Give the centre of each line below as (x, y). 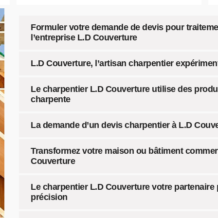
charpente (51, 99)
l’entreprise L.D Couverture (84, 37)
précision (49, 197)
